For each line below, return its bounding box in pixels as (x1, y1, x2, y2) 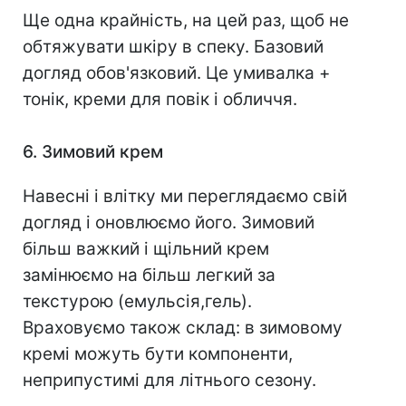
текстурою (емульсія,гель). (23, 291, 252, 313)
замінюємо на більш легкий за (23, 265, 275, 286)
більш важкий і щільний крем (23, 238, 269, 260)
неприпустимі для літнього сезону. (23, 370, 316, 391)
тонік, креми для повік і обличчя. (23, 89, 297, 111)
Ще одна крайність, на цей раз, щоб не (23, 10, 349, 32)
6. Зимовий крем (23, 141, 163, 163)
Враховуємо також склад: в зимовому (23, 317, 343, 339)
